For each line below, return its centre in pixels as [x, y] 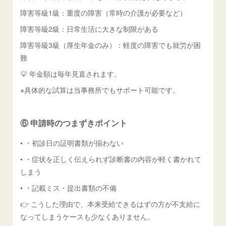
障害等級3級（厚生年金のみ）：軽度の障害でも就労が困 [111, 45]
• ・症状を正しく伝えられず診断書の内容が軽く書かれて [111, 159]
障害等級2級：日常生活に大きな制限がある [90, 29]
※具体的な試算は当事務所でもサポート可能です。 [100, 90]
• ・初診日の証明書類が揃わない [72, 143]
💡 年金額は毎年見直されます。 [71, 73]
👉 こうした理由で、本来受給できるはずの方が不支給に [110, 204]
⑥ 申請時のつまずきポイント [74, 123]
